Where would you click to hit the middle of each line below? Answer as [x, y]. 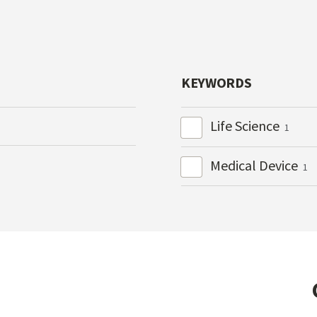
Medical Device [255, 165]
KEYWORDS [217, 83]
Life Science [246, 126]
